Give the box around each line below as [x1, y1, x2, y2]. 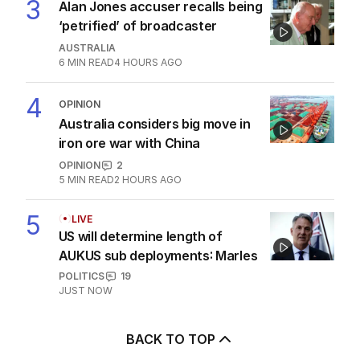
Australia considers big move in [58, 116, 251, 133]
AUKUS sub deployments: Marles [58, 247, 258, 264]
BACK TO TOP [125, 331, 215, 348]
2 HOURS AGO [113, 174, 182, 186]
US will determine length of [58, 228, 223, 245]
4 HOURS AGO [113, 56, 182, 69]
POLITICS [58, 270, 104, 283]
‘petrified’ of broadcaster [58, 18, 218, 35]
